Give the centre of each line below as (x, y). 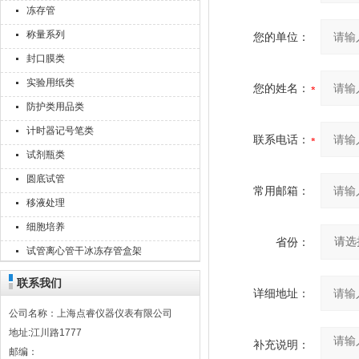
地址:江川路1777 (45, 333)
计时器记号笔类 (60, 131)
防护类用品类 (55, 107)
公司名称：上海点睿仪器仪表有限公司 (91, 313)
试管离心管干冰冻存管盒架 (84, 251)
